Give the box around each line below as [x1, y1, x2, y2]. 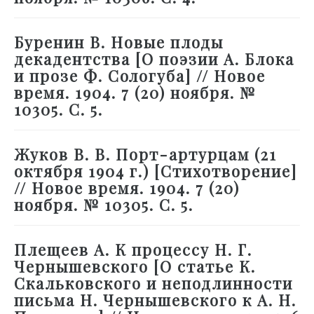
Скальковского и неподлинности [14, 273, 293, 294]
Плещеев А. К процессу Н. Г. [14, 239, 252, 261]
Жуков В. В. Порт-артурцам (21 [14, 144, 277, 165]
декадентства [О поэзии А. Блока [14, 48, 294, 70]
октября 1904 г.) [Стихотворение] [14, 161, 297, 182]
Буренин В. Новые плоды [14, 32, 224, 53]
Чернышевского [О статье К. [14, 256, 256, 278]
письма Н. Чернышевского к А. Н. [14, 289, 296, 311]
